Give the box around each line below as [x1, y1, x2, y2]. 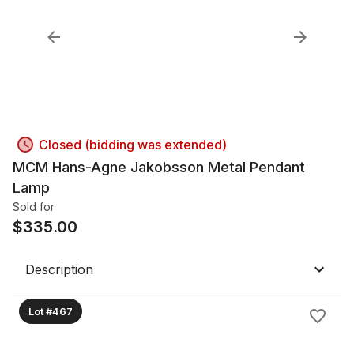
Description [25, 262, 93, 277]
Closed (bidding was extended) [39, 137, 227, 153]
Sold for [13, 200, 55, 213]
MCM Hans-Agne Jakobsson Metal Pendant [13, 159, 306, 175]
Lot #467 [28, 304, 73, 318]
